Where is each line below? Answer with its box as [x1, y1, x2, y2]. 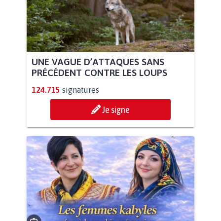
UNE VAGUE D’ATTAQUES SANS [32, 56, 164, 67]
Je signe [102, 104, 130, 115]
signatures [62, 85, 99, 94]
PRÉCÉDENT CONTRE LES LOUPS [32, 67, 167, 78]
